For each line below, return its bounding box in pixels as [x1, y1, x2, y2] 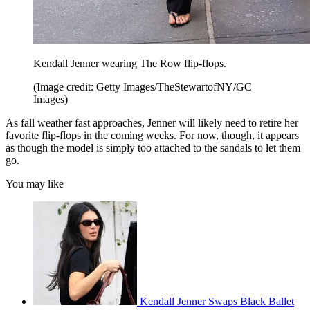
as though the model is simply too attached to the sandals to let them [6, 142, 300, 154]
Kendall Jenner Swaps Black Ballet [140, 295, 294, 308]
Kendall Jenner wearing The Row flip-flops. [33, 57, 226, 70]
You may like [6, 178, 64, 190]
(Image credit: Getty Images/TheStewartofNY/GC [33, 81, 252, 93]
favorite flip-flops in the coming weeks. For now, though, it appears [6, 129, 299, 142]
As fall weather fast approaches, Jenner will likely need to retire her [6, 117, 298, 129]
